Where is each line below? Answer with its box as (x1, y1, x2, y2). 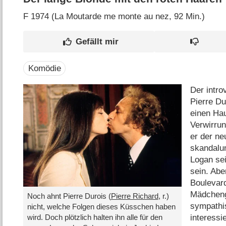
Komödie (28, 63, 61, 73)
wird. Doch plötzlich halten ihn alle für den (27, 213, 162, 222)
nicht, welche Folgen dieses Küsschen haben (27, 202, 176, 211)
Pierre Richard (110, 192, 158, 201)
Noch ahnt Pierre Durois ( (27, 192, 111, 201)
